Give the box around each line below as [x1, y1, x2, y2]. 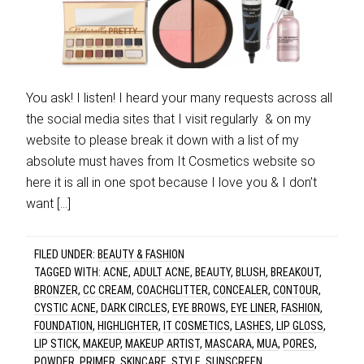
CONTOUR [273, 284, 319, 297]
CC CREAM [83, 284, 132, 297]
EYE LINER [231, 301, 277, 314]
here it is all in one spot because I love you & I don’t [26, 175, 318, 190]
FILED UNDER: [34, 248, 98, 261]
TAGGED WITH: [34, 266, 104, 279]
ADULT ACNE [133, 266, 191, 279]
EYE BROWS [172, 301, 227, 314]
